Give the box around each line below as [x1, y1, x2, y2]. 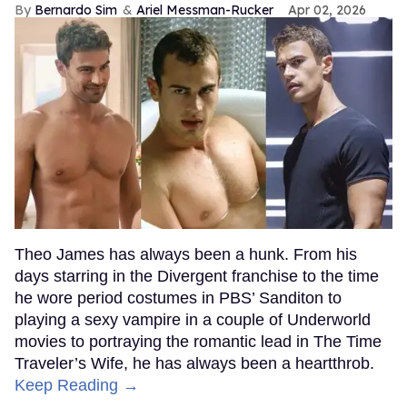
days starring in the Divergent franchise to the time [15, 267, 379, 286]
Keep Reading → [15, 376, 139, 395]
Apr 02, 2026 [288, 2, 366, 19]
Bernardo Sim [35, 2, 117, 19]
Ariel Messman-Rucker [136, 2, 273, 19]
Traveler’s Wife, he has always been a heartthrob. [15, 354, 374, 373]
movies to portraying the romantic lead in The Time [15, 333, 382, 352]
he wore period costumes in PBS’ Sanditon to [15, 289, 342, 308]
